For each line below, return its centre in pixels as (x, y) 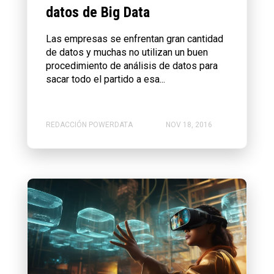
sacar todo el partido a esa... (106, 80)
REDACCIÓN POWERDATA (89, 124)
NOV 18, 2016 (189, 124)
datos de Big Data (98, 13)
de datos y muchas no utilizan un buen (127, 53)
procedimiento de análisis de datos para (132, 66)
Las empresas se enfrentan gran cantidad (135, 39)
